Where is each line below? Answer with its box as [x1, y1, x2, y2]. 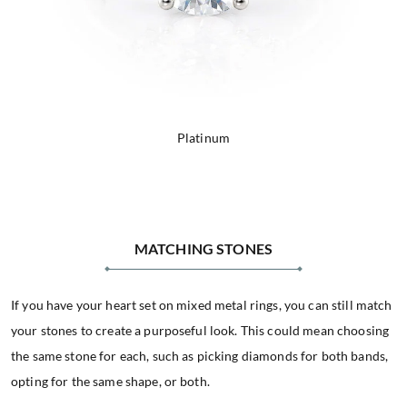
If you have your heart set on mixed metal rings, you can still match [11, 297, 392, 313]
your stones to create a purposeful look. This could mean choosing [11, 323, 390, 339]
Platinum [176, 130, 231, 146]
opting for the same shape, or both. [11, 373, 210, 390]
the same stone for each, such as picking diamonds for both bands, [11, 348, 389, 364]
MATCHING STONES [134, 240, 273, 258]
